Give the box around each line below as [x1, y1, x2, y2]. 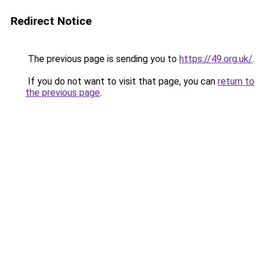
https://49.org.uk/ [179, 53, 253, 64]
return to [218, 76, 254, 87]
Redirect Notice [11, 14, 92, 28]
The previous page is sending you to [25, 53, 179, 64]
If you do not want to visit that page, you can [25, 76, 218, 87]
